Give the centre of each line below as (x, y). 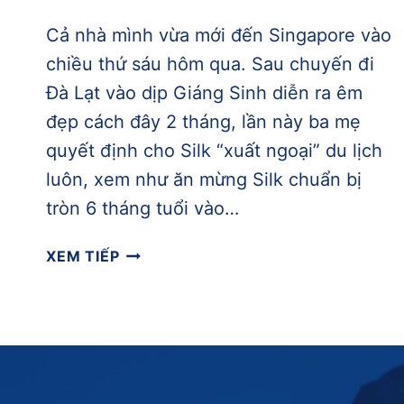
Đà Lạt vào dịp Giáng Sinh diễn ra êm (204, 93)
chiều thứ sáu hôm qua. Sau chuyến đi (210, 64)
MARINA (151, 341)
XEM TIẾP (83, 257)
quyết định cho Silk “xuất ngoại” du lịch (214, 151)
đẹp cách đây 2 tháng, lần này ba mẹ (203, 122)
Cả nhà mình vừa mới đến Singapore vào (219, 36)
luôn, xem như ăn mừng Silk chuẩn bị (204, 180)
